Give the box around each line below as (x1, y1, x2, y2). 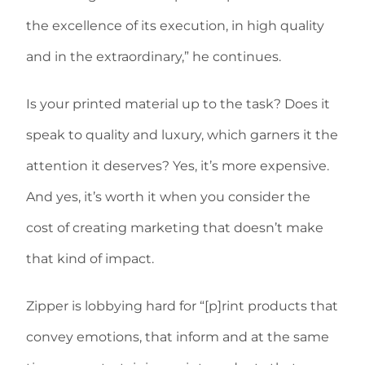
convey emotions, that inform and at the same (26, 329, 329, 345)
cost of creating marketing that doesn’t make (26, 220, 323, 235)
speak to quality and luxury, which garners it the (26, 127, 338, 143)
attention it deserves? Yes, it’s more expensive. (26, 158, 329, 174)
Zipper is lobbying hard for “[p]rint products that (26, 298, 338, 314)
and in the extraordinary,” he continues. (26, 49, 281, 64)
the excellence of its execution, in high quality (26, 18, 324, 33)
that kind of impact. (26, 251, 154, 266)
